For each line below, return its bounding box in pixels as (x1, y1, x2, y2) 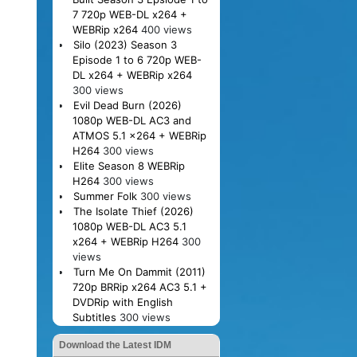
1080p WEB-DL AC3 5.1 (72, 219, 186, 233)
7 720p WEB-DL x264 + (72, 7, 187, 21)
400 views (140, 22, 192, 36)
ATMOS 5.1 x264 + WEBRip (72, 128, 206, 142)
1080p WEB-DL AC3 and (72, 113, 191, 127)
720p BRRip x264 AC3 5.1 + (72, 280, 207, 293)
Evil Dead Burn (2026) (73, 98, 182, 112)
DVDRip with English (72, 295, 173, 308)
